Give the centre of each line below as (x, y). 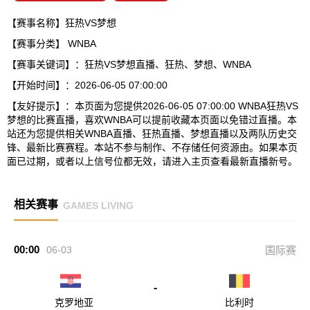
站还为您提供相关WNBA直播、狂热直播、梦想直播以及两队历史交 (152, 134)
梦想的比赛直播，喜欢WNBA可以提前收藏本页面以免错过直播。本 (152, 120)
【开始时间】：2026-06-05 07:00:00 (87, 85)
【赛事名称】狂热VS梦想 (62, 23)
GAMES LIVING (98, 205)
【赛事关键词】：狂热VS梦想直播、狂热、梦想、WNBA (129, 64)
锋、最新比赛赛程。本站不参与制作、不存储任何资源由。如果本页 (152, 147)
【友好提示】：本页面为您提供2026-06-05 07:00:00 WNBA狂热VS (153, 106)
